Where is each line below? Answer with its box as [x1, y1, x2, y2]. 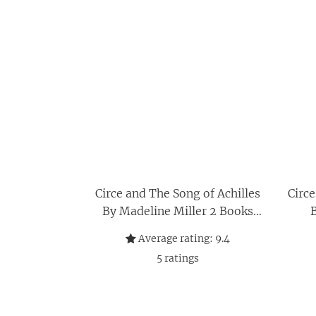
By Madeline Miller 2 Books [102, 204, 253, 218]
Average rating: [136, 232, 213, 245]
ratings [162, 252, 199, 265]
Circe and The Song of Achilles [95, 186, 260, 200]
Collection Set [140, 221, 216, 236]
